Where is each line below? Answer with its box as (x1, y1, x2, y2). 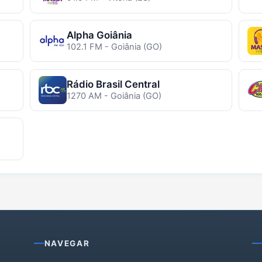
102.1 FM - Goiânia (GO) (66, 42, 162, 53)
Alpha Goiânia (66, 29, 132, 42)
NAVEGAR (44, 239, 90, 249)
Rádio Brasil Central (66, 78, 160, 90)
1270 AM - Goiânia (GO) (66, 90, 161, 101)
